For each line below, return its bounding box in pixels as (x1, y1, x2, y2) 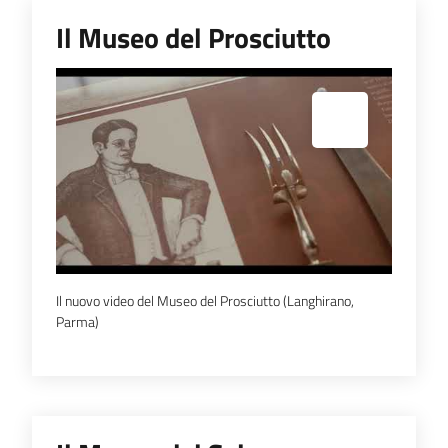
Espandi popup (56, 91, 152, 116)
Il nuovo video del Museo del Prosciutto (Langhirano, (56, 289, 354, 311)
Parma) (56, 310, 99, 332)
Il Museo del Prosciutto (56, 15, 331, 59)
